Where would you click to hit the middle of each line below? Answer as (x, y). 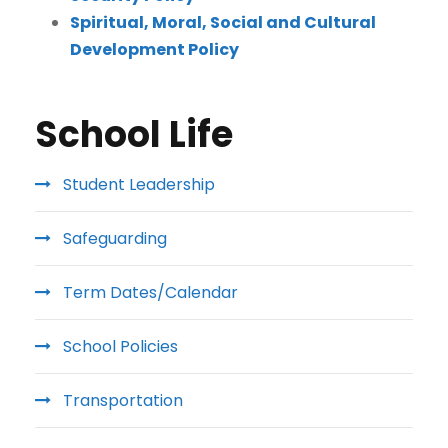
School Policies (120, 346)
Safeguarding (115, 238)
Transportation (123, 400)
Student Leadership (139, 184)
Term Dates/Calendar (150, 292)
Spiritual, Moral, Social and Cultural (223, 22)
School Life (134, 134)
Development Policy (154, 49)
